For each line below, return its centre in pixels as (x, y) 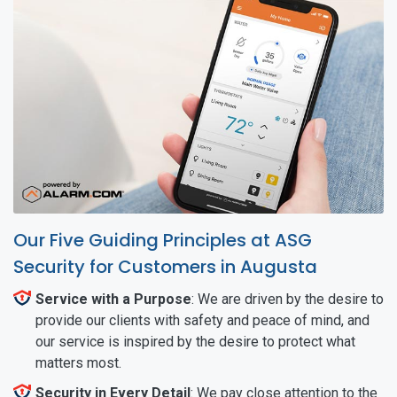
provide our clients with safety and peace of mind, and (202, 320)
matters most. (78, 362)
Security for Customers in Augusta (165, 266)
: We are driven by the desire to (288, 299)
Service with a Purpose (113, 299)
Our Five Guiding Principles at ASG (163, 240)
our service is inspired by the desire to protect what (195, 341)
